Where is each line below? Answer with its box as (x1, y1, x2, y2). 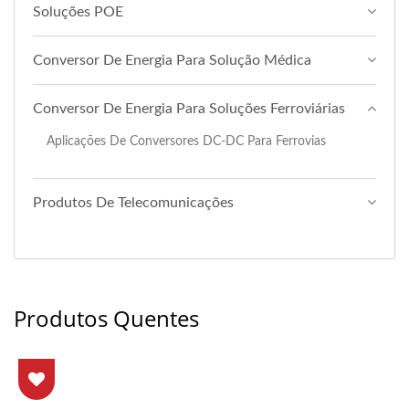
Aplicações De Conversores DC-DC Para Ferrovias (47, 133, 326, 148)
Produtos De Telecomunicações (33, 194, 234, 210)
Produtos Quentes (14, 302, 199, 333)
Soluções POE (33, 4, 123, 19)
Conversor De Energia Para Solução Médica (33, 52, 311, 68)
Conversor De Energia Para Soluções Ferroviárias (33, 100, 345, 116)
